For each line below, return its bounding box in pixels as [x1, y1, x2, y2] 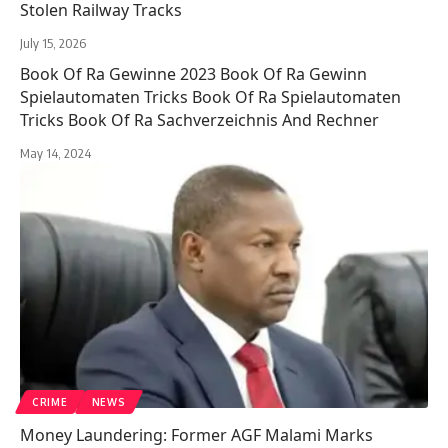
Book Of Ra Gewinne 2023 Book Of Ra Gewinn [20, 63, 367, 86]
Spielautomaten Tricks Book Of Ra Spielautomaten [20, 86, 401, 109]
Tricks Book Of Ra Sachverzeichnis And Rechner [20, 109, 379, 132]
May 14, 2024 [20, 145, 91, 162]
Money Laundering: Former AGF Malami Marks [20, 423, 373, 446]
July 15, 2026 [20, 35, 86, 52]
